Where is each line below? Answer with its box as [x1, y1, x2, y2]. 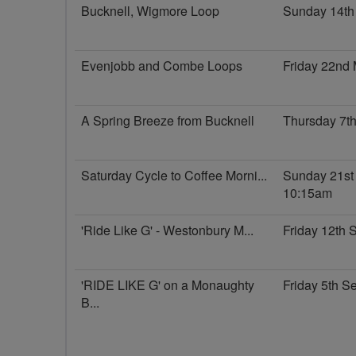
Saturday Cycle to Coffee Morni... [81, 166, 267, 184]
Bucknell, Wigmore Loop [81, 2, 219, 20]
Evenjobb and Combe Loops [81, 56, 242, 75]
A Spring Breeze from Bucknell [81, 111, 254, 130]
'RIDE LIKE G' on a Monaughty [81, 276, 254, 294]
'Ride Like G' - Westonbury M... [81, 221, 253, 239]
